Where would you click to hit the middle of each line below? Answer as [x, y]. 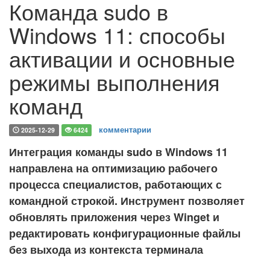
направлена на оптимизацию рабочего [113, 168]
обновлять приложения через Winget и [114, 217]
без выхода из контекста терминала [106, 250]
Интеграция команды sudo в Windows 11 [118, 152]
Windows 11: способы [117, 35]
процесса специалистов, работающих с [115, 184]
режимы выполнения [115, 82]
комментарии [125, 129]
